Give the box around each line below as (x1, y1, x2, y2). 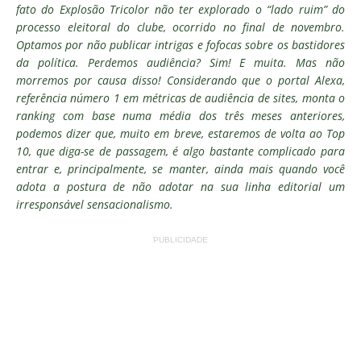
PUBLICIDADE (153, 235, 208, 244)
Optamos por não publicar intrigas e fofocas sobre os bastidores (16, 37, 345, 52)
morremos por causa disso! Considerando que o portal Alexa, (16, 73, 345, 88)
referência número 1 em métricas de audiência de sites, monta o (16, 90, 345, 106)
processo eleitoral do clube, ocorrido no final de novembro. (16, 19, 345, 35)
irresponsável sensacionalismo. (16, 197, 173, 212)
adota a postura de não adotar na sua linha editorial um (16, 179, 345, 194)
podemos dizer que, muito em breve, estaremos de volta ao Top (16, 126, 345, 141)
